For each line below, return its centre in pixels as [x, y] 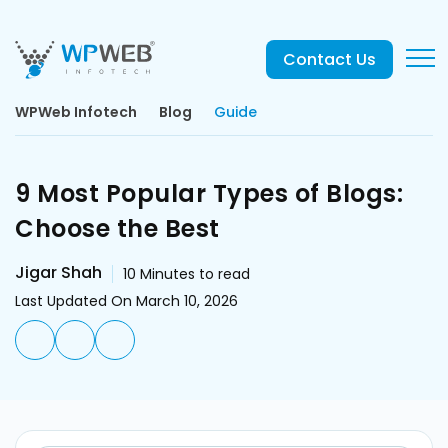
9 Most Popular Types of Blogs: [209, 193]
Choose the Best [117, 228]
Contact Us [329, 59]
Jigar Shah [58, 272]
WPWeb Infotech [76, 112]
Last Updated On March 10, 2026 [126, 301]
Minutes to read [195, 274]
